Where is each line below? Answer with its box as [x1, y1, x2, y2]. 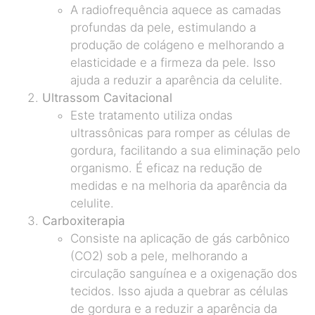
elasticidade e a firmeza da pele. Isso [70, 55, 276, 70]
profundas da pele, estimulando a [70, 20, 256, 34]
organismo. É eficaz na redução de [70, 160, 262, 175]
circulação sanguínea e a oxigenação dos [70, 266, 297, 281]
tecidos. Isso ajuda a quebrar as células [70, 283, 288, 298]
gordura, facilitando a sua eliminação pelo [70, 143, 300, 157]
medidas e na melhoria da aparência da [70, 178, 287, 193]
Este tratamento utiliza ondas [70, 108, 233, 122]
